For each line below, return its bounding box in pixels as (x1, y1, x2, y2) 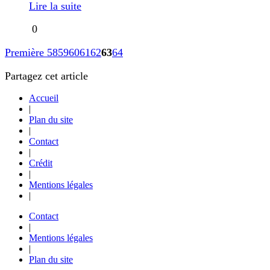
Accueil (29, 93, 58, 104)
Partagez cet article (5, 69, 88, 82)
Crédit (29, 158, 52, 169)
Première (5, 46, 47, 58)
